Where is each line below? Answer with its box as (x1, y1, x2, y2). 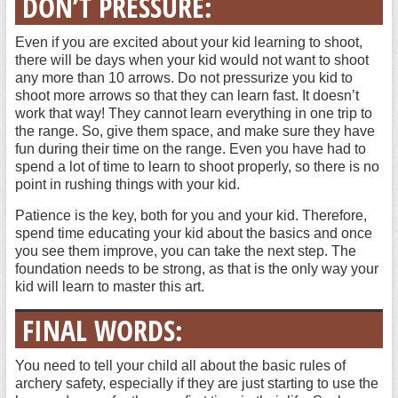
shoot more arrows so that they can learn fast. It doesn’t (14, 88, 359, 103)
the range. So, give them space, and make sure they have (14, 123, 375, 139)
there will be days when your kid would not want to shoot (14, 52, 369, 68)
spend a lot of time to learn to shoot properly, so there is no (14, 159, 379, 174)
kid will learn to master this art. (14, 279, 204, 294)
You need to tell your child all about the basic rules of (14, 358, 346, 373)
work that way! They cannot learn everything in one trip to (14, 106, 372, 121)
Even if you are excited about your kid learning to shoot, (14, 35, 362, 50)
